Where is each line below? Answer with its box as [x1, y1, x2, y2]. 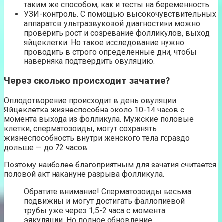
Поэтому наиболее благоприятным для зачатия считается [4, 160, 216, 169]
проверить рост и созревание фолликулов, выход [24, 28, 210, 38]
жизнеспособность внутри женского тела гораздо [4, 133, 190, 143]
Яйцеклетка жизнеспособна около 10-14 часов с [4, 105, 184, 114]
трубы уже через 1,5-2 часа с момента [24, 205, 165, 215]
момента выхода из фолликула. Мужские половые [4, 114, 194, 124]
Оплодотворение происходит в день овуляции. [4, 95, 178, 105]
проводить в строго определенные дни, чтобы [24, 47, 197, 57]
